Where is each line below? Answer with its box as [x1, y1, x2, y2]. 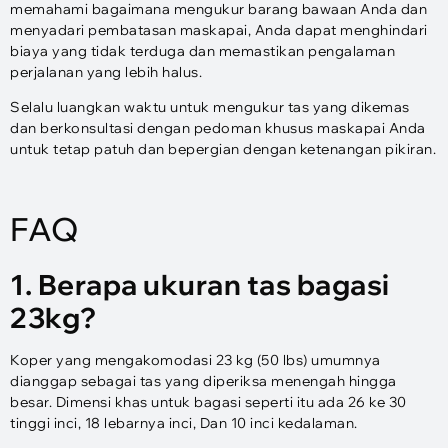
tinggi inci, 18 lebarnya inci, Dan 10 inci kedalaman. [10, 414, 358, 433]
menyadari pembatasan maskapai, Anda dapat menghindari [10, 20, 428, 39]
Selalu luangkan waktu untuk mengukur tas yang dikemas [10, 98, 410, 117]
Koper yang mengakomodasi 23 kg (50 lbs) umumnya [10, 351, 381, 370]
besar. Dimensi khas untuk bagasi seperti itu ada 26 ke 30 [10, 393, 407, 412]
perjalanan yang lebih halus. [10, 62, 202, 81]
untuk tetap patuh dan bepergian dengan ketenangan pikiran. [10, 140, 436, 159]
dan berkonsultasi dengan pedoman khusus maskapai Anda [10, 119, 426, 138]
